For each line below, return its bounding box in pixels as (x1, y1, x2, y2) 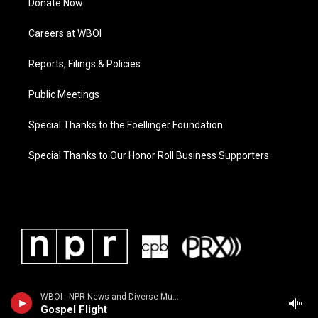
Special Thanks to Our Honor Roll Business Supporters (28, 150, 269, 162)
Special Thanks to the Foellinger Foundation (28, 119, 223, 131)
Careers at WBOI (28, 28, 102, 40)
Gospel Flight (40, 303, 107, 316)
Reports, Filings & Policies (28, 58, 141, 70)
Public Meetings (28, 89, 99, 101)
